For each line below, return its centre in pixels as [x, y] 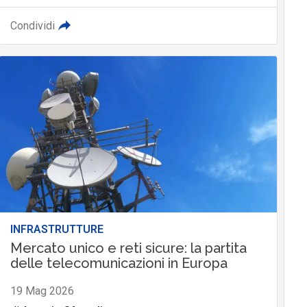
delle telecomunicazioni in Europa [119, 263]
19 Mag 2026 [42, 291]
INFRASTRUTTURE [57, 230]
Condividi [32, 26]
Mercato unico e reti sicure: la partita [128, 248]
